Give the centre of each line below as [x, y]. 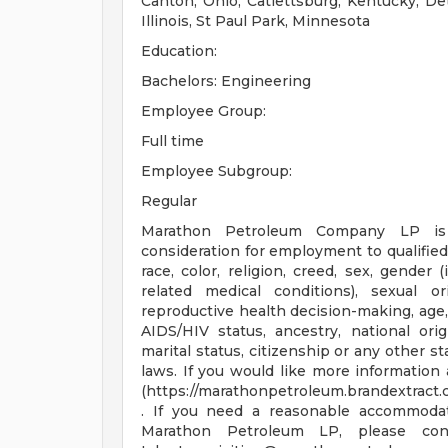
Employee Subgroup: [216, 171]
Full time [172, 141]
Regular [169, 201]
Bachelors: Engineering [226, 81]
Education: [179, 51]
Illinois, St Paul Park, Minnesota [255, 21]
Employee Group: [203, 111]
